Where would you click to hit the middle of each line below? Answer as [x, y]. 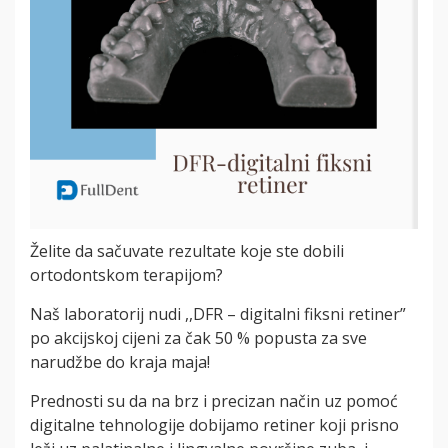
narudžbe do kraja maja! [120, 362]
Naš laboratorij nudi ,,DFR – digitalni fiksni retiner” [218, 314]
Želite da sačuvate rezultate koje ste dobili [187, 251]
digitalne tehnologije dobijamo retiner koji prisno [214, 425]
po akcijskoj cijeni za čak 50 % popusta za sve [198, 338]
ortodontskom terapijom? [126, 275]
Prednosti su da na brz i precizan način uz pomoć [214, 401]
